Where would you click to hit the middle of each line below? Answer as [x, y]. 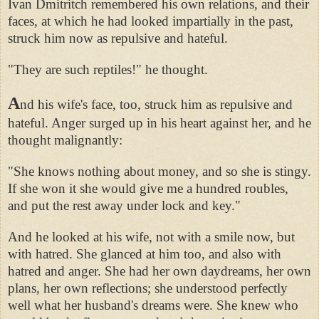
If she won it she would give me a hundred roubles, [148, 188]
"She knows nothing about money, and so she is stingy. [159, 171]
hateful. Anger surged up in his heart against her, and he [159, 122]
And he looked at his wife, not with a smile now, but [151, 236]
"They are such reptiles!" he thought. [108, 69]
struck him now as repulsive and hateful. [118, 38]
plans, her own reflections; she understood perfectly [148, 288]
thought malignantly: [65, 140]
